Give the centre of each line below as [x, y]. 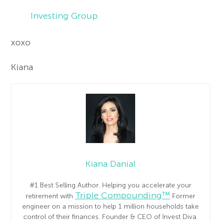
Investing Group [64, 16]
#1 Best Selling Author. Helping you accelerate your [110, 185]
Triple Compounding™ [123, 195]
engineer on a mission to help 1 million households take [110, 206]
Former [183, 196]
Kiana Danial [110, 164]
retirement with [50, 196]
